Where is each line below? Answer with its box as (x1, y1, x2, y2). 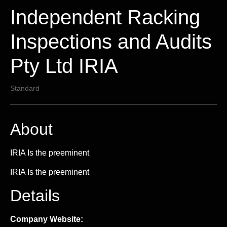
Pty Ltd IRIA (10, 55, 118, 77)
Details (10, 186, 60, 205)
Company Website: (10, 214, 83, 223)
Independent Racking (10, 6, 200, 28)
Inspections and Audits (10, 30, 212, 53)
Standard (10, 84, 40, 92)
